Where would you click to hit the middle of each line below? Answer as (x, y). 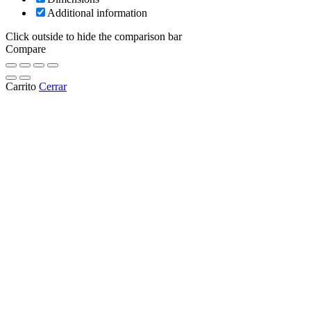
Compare (26, 49)
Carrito (21, 87)
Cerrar (53, 87)
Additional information (97, 13)
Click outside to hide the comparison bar (94, 37)
